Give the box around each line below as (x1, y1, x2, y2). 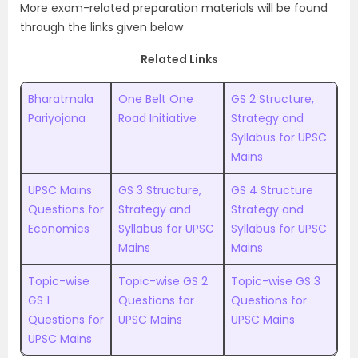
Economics (28, 221, 89, 237)
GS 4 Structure (231, 182, 313, 198)
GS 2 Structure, (231, 91, 314, 107)
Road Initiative (118, 110, 197, 126)
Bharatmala (28, 91, 93, 107)
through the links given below (20, 19, 183, 35)
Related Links (140, 51, 218, 67)
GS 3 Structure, (118, 182, 201, 198)
